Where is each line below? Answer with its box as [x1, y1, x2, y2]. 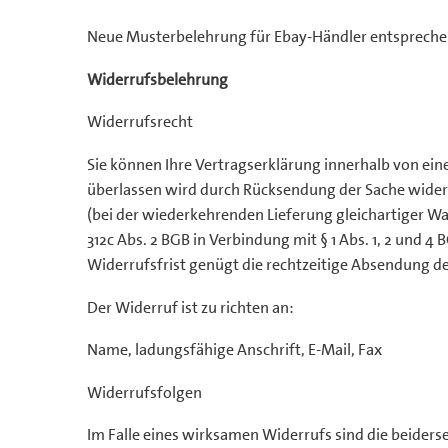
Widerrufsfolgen [87, 381, 202, 403]
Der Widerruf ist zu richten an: [87, 296, 294, 318]
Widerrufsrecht [87, 111, 193, 133]
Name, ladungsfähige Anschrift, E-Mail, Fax [87, 339, 382, 361]
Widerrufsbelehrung [87, 68, 228, 90]
